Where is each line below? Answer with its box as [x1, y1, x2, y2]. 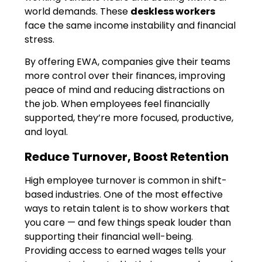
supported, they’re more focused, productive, [25, 111, 234, 125]
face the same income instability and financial [25, 18, 236, 32]
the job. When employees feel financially [25, 97, 211, 111]
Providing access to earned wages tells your [25, 244, 227, 258]
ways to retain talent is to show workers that [25, 202, 230, 216]
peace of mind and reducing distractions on [25, 83, 225, 97]
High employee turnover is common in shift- [25, 174, 227, 188]
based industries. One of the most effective [25, 188, 223, 202]
